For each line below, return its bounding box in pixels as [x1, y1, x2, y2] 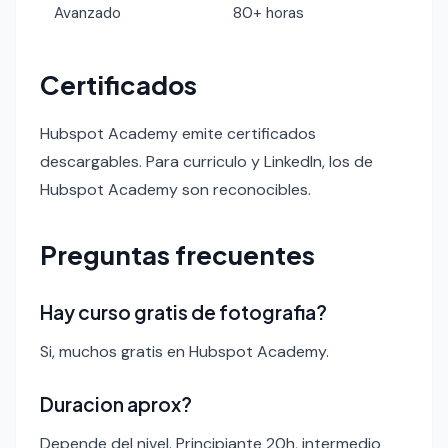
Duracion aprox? [40, 391, 192, 416]
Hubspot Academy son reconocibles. [40, 178, 311, 200]
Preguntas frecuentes [40, 237, 315, 271]
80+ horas [233, 2, 305, 23]
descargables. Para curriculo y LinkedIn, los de [40, 150, 373, 172]
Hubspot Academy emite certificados [40, 122, 316, 144]
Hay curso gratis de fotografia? [40, 299, 327, 324]
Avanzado [54, 2, 122, 23]
